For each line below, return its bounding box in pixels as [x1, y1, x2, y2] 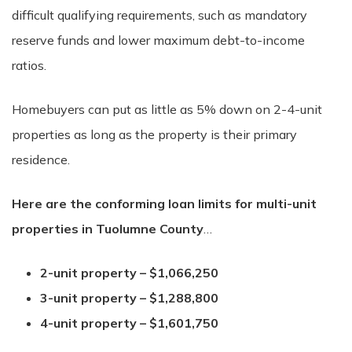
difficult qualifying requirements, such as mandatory [12, 7, 307, 23]
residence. [12, 152, 70, 167]
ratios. [12, 57, 46, 73]
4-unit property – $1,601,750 [40, 315, 218, 331]
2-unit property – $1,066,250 [40, 265, 218, 280]
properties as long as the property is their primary [12, 126, 297, 142]
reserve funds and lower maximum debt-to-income [12, 32, 305, 48]
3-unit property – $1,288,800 [40, 290, 218, 306]
